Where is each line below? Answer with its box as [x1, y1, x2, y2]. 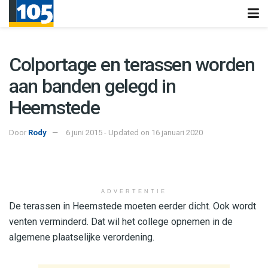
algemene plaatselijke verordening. [9, 231, 154, 243]
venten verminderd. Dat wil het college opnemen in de [9, 215, 233, 227]
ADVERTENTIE [101, 188, 167, 194]
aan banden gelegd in [9, 75, 176, 98]
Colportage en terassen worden [9, 53, 255, 76]
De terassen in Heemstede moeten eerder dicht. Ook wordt [9, 200, 256, 212]
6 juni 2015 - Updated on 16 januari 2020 [66, 127, 203, 137]
